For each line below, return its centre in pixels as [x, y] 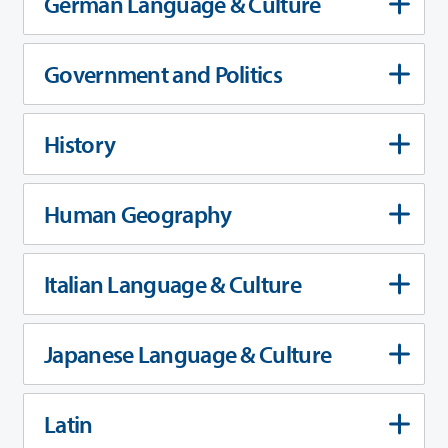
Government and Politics [163, 73]
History [80, 143]
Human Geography [138, 213]
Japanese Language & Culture [188, 353]
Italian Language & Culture [172, 283]
